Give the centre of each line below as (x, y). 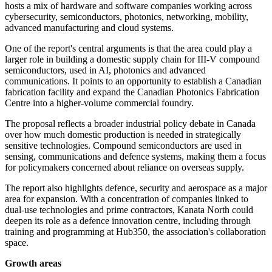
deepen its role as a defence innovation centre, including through (128, 221)
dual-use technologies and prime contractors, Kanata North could (129, 210)
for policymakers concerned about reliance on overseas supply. (124, 168)
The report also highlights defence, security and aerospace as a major (136, 188)
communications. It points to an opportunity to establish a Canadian (133, 81)
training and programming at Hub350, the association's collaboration (135, 232)
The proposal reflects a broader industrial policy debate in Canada (130, 124)
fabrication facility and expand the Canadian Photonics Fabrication (132, 92)
